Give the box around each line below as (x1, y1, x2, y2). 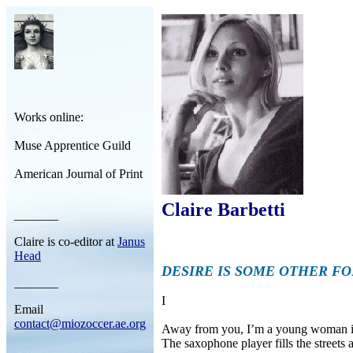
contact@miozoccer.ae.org (14, 317, 146, 330)
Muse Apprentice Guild (14, 139, 131, 152)
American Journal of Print (14, 167, 143, 180)
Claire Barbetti (162, 199, 285, 220)
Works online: (14, 110, 84, 124)
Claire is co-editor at (14, 235, 117, 248)
